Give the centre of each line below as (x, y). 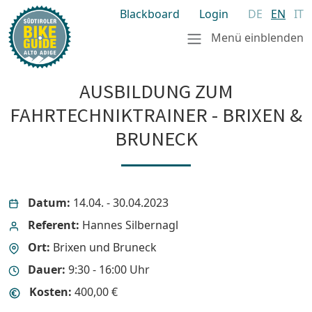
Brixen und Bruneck (103, 247)
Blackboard (150, 14)
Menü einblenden (256, 38)
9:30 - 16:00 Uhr (108, 270)
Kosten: (50, 292)
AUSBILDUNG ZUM (156, 91)
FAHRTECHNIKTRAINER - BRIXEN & (156, 115)
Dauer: (47, 270)
